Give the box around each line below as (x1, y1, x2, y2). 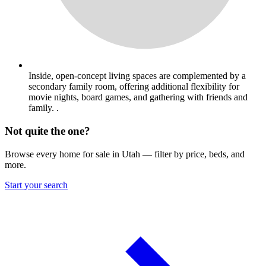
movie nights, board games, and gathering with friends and (28, 92, 248, 103)
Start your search (5, 179, 68, 190)
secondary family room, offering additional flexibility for (28, 81, 239, 92)
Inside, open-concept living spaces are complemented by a (28, 71, 246, 81)
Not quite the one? (5, 124, 90, 137)
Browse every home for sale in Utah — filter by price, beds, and (5, 148, 245, 159)
